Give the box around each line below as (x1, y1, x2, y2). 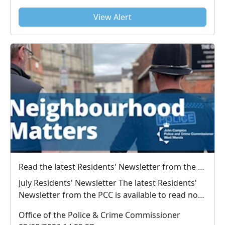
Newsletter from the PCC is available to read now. (19, 189, 206, 201)
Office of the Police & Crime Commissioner (19, 209, 180, 221)
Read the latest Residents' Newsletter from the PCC (198, 161, 204, 173)
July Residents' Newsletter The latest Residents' (19, 177, 119, 189)
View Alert (93, 11, 132, 23)
